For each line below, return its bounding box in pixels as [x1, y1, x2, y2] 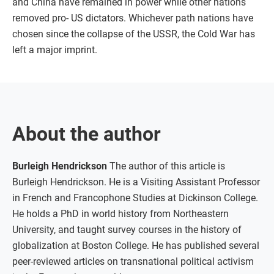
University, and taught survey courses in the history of [12, 223, 242, 235]
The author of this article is [107, 160, 225, 172]
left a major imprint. [12, 43, 97, 56]
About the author [12, 122, 161, 146]
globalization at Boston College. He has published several [12, 239, 259, 251]
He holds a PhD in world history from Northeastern [12, 207, 229, 220]
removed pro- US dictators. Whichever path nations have [12, 12, 253, 24]
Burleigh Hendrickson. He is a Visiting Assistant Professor [12, 176, 260, 188]
